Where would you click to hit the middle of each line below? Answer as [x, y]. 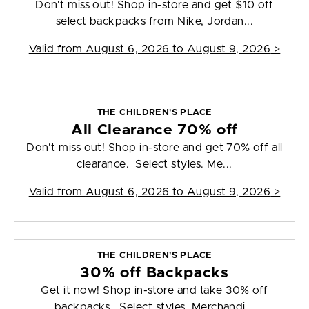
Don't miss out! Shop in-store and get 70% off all [154, 148]
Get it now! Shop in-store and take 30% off [154, 291]
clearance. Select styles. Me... [154, 165]
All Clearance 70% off [154, 130]
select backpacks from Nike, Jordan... [154, 22]
